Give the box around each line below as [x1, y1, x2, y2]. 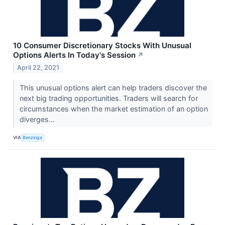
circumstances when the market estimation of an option [19, 104, 208, 114]
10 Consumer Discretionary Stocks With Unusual [13, 40, 191, 50]
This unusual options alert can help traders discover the [19, 83, 207, 92]
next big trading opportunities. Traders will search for [19, 94, 198, 103]
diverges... [19, 115, 57, 124]
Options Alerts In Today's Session [13, 50, 136, 60]
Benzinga [23, 134, 43, 140]
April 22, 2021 [17, 64, 60, 72]
